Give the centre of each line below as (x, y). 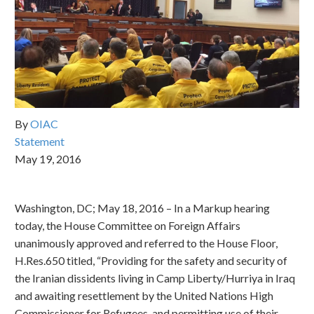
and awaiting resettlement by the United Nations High (144, 296)
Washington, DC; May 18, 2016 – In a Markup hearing (142, 208)
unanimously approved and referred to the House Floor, (146, 243)
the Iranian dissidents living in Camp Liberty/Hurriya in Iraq (155, 278)
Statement (40, 142)
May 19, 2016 (48, 159)
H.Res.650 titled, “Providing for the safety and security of (151, 261)
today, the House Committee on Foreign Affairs (128, 226)
